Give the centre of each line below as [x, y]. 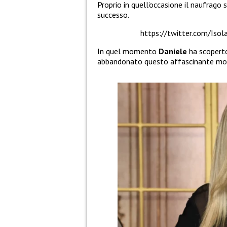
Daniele [173, 51]
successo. [113, 15]
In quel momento [128, 51]
